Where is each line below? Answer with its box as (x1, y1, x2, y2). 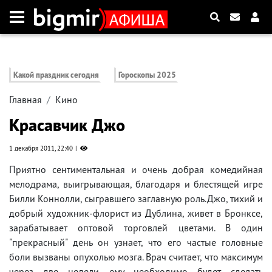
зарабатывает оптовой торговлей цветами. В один (9, 222, 263, 234)
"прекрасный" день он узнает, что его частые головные (9, 236, 263, 249)
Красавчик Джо (9, 114, 125, 137)
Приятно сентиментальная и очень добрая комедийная (9, 163, 263, 176)
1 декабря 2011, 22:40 (9, 144, 73, 153)
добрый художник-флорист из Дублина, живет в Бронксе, (9, 207, 263, 220)
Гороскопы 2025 (118, 70, 177, 81)
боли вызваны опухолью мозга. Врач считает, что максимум (9, 251, 263, 263)
